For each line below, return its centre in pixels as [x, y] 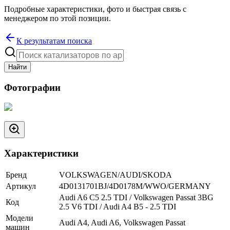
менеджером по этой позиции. [57, 18]
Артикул [21, 186]
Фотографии [32, 87]
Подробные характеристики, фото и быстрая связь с [95, 9]
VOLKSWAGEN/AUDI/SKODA [116, 175]
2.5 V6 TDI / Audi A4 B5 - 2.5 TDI [118, 206]
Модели [20, 218]
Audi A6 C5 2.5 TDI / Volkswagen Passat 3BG [136, 197]
